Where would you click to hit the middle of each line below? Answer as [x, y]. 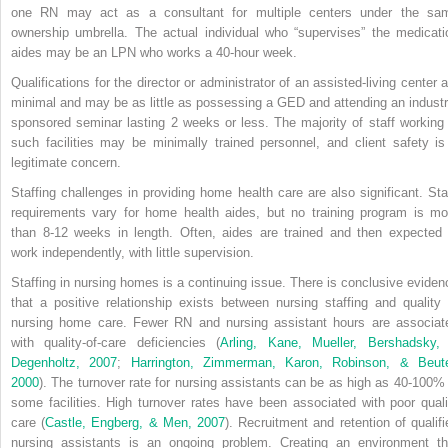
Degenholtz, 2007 [64, 362]
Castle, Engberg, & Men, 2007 [135, 422]
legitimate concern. [66, 162]
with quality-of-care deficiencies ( [116, 342]
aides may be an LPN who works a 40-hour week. [154, 52]
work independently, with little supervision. [132, 252]
